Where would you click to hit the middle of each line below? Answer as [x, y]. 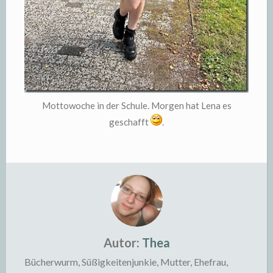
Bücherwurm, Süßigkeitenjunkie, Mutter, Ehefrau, [126, 261]
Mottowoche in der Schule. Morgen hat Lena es [136, 106]
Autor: [121, 242]
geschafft [130, 122]
